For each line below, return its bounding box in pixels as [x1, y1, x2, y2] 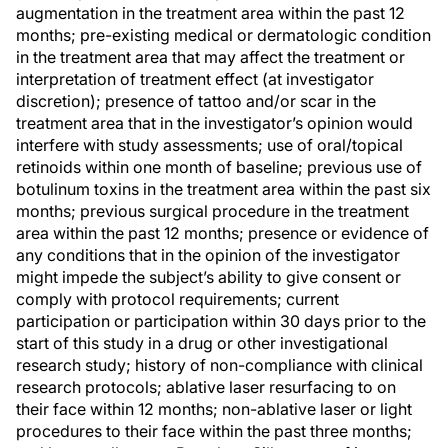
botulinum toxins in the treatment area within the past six [16, 179, 431, 199]
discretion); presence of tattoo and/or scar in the [16, 91, 376, 111]
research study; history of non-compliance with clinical [16, 355, 423, 375]
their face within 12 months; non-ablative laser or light [16, 399, 412, 419]
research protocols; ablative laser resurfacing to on [16, 377, 396, 397]
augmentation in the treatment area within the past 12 [16, 3, 405, 23]
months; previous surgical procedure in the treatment [16, 201, 409, 221]
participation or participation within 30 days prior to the [16, 311, 426, 331]
